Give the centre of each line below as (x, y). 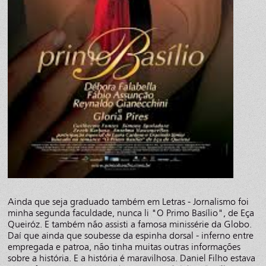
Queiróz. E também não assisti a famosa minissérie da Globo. (130, 224)
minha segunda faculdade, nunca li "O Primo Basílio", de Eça (131, 213)
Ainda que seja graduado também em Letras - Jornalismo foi (129, 201)
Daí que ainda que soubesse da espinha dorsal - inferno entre (131, 235)
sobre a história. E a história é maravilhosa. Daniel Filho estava (132, 258)
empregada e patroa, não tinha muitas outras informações (124, 246)
